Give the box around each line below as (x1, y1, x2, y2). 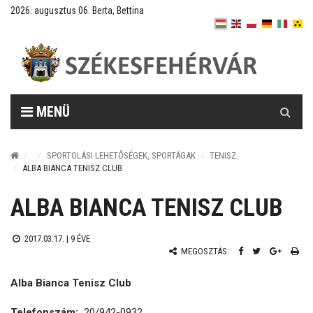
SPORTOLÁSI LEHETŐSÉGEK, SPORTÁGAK (47, 150, 196, 161)
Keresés (268, 95, 304, 108)
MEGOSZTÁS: (179, 246, 229, 256)
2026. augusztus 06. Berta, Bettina (10, 5, 144, 16)
